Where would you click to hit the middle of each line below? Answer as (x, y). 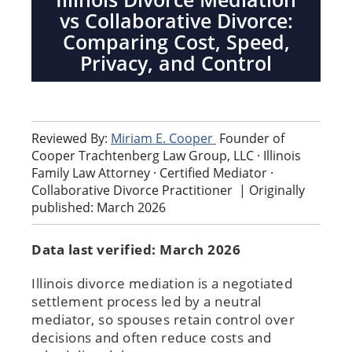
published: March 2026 (99, 207)
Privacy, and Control (176, 62)
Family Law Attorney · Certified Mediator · (152, 172)
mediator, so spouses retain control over (163, 319)
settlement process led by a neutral (147, 301)
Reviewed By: (71, 138)
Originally (277, 190)
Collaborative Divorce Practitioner (134, 190)
